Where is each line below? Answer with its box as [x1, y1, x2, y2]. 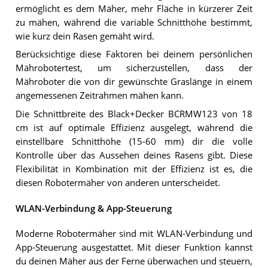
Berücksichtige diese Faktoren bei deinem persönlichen [15, 48, 252, 60]
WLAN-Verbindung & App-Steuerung [15, 202, 172, 214]
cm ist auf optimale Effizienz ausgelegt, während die [15, 122, 252, 134]
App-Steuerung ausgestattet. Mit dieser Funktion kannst [15, 241, 252, 253]
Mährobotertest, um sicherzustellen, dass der [15, 62, 252, 74]
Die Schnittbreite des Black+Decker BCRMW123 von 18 [15, 108, 252, 120]
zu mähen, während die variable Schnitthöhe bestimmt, [15, 16, 252, 28]
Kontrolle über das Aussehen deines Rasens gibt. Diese [15, 150, 252, 162]
